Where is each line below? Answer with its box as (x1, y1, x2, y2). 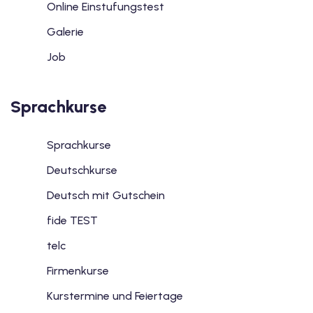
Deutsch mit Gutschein (47, 189, 165, 203)
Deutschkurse (47, 163, 117, 177)
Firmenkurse (47, 264, 109, 278)
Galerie (47, 25, 84, 39)
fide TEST (47, 214, 98, 228)
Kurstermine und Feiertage (47, 289, 183, 303)
